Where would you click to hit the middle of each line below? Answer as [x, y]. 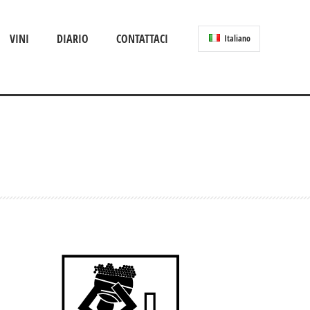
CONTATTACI [142, 39]
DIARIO [73, 39]
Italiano [236, 38]
